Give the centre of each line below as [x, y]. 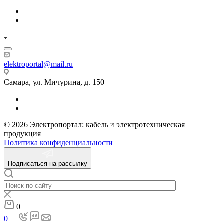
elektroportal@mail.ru [38, 64]
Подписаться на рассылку [48, 164]
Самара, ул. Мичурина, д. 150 [54, 82]
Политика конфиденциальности [58, 143]
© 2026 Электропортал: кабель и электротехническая [94, 125]
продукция [22, 134]
